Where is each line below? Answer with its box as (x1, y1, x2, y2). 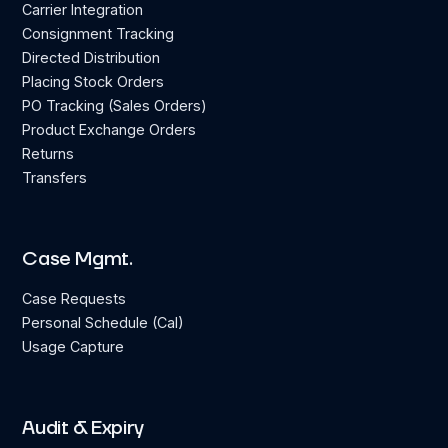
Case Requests (22, 290, 127, 308)
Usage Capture (22, 338, 125, 356)
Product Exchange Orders (22, 121, 197, 139)
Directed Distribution (22, 49, 161, 67)
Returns (22, 145, 75, 163)
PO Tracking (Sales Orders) (22, 97, 208, 115)
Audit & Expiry (22, 416, 144, 442)
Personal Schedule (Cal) (22, 314, 185, 332)
